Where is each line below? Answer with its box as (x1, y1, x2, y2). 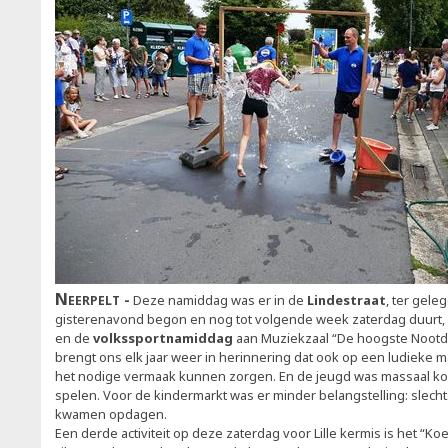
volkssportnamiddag (93, 329, 236, 347)
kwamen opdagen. (55, 405, 167, 423)
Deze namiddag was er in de (133, 291, 307, 309)
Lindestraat (307, 291, 386, 309)
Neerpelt (55, 287, 124, 310)
